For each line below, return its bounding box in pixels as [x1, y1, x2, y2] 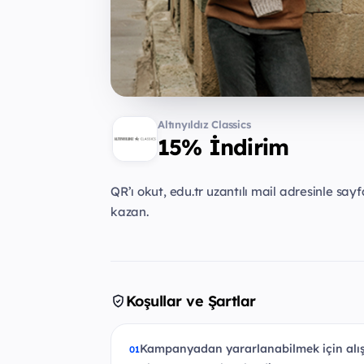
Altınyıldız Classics [158, 118, 251, 132]
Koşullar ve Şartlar [126, 291, 256, 310]
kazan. [110, 204, 149, 220]
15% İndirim [158, 133, 289, 162]
